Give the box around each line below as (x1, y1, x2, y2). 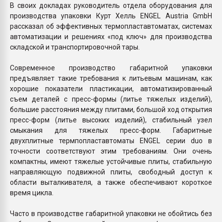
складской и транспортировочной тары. (10, 43, 141, 51)
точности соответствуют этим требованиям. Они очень (10, 147, 212, 155)
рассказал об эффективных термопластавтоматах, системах (10, 22, 212, 30)
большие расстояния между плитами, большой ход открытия (10, 105, 212, 113)
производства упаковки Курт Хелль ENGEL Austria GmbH (10, 11, 212, 20)
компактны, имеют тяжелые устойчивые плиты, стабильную (10, 157, 212, 166)
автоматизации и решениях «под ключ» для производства (10, 32, 212, 41)
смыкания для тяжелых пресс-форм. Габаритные (10, 126, 212, 134)
